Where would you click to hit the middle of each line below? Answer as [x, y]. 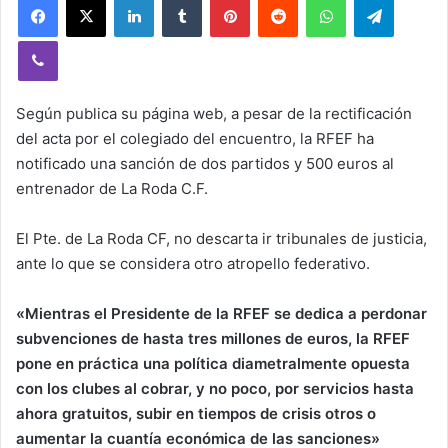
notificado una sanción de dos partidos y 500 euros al [205, 163]
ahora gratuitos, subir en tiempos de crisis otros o [196, 413]
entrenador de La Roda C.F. [112, 188]
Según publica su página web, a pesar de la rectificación [214, 113]
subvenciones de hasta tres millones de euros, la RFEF [213, 338]
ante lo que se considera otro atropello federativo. [193, 263]
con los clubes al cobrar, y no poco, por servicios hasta [215, 388]
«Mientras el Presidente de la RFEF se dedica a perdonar [221, 313]
